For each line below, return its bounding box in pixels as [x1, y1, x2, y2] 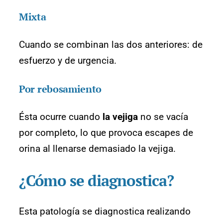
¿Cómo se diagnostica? [19, 170, 174, 191]
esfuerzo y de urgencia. [19, 54, 116, 66]
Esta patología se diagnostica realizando [19, 205, 191, 217]
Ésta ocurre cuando [19, 111, 103, 122]
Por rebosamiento [19, 82, 102, 96]
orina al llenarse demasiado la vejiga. [19, 142, 176, 154]
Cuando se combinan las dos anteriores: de [19, 38, 203, 50]
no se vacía [138, 111, 188, 122]
